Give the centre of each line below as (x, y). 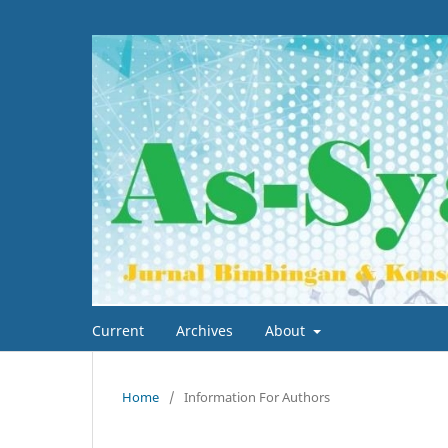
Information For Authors (257, 396)
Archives (204, 330)
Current (118, 330)
